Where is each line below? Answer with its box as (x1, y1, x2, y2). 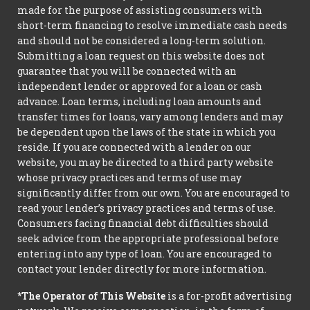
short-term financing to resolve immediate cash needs (17, 19, 287, 33)
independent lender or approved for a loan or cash (17, 80, 262, 93)
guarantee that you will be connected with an (17, 64, 237, 78)
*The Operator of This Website (17, 289, 165, 302)
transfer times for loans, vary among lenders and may (17, 110, 283, 124)
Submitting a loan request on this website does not (17, 49, 265, 63)
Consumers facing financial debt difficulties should (17, 217, 268, 230)
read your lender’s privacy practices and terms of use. (17, 201, 275, 215)
